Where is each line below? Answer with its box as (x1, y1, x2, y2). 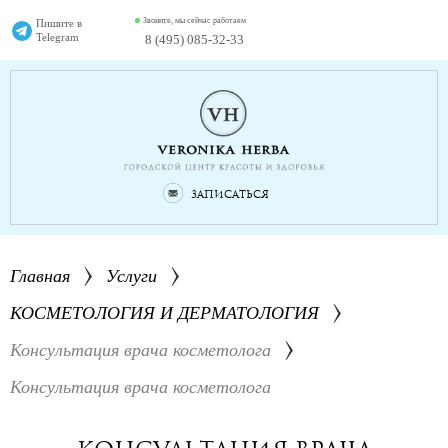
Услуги (106, 266, 157, 286)
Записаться (191, 189, 269, 201)
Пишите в (36, 17, 82, 29)
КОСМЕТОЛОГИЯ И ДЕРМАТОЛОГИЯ (10, 303, 319, 323)
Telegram (36, 31, 79, 43)
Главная (10, 266, 70, 286)
